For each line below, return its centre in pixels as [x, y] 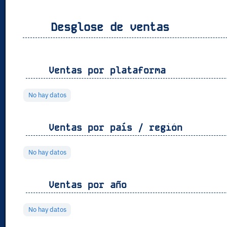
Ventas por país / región [113, 128]
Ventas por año [85, 185]
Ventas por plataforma [105, 70]
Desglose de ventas [107, 27]
